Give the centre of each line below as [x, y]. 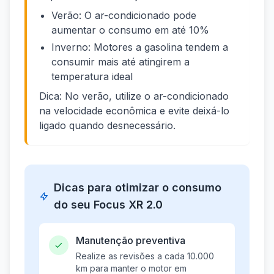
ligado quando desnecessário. [107, 126]
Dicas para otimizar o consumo [137, 188]
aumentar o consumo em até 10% [130, 30]
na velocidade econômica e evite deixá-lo [134, 111]
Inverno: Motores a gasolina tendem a [140, 47]
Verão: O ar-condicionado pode [124, 16]
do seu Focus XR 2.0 [108, 205]
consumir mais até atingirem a [120, 62]
